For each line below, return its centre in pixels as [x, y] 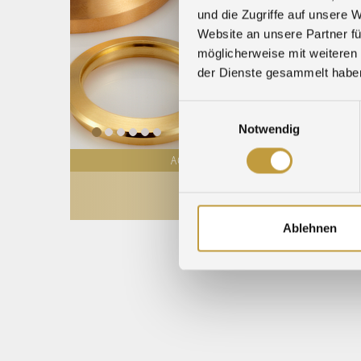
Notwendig [269, 129]
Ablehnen [310, 228]
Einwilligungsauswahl [234, 110]
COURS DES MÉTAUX [295, 160]
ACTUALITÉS [200, 160]
